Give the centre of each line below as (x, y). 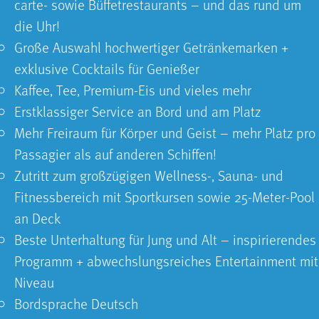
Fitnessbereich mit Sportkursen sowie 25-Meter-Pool (164, 197)
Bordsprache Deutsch (76, 304)
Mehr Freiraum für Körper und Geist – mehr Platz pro (165, 133)
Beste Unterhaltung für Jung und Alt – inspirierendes (165, 240)
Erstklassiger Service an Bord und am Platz (137, 111)
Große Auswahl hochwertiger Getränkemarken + (151, 47)
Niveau (34, 282)
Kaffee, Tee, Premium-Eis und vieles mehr (133, 90)
